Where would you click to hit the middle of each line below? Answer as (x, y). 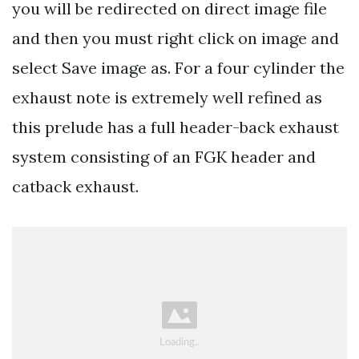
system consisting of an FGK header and (164, 156)
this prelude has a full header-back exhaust (175, 127)
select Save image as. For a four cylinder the (178, 67)
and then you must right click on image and (175, 38)
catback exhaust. (75, 186)
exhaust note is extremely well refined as (167, 97)
